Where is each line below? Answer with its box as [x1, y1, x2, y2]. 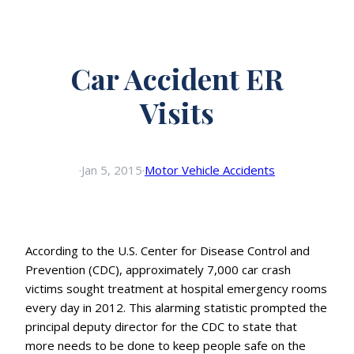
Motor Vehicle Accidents [145, 162, 275, 179]
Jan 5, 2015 [81, 162, 142, 179]
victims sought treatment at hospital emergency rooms [25, 281, 327, 297]
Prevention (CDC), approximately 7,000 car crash [25, 262, 291, 278]
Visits [140, 93, 214, 132]
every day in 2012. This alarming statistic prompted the [25, 299, 327, 316]
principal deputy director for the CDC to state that [25, 318, 297, 335]
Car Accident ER [70, 59, 284, 98]
